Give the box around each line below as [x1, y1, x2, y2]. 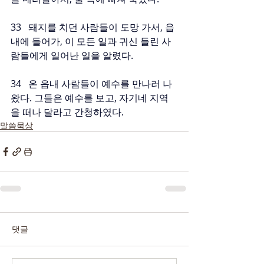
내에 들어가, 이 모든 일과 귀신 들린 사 [11, 35, 171, 48]
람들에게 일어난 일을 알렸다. [11, 49, 133, 62]
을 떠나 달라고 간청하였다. [11, 105, 124, 118]
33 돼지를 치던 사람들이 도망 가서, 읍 [11, 21, 174, 34]
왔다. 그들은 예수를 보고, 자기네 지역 [11, 91, 169, 104]
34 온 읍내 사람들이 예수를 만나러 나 [11, 77, 172, 90]
